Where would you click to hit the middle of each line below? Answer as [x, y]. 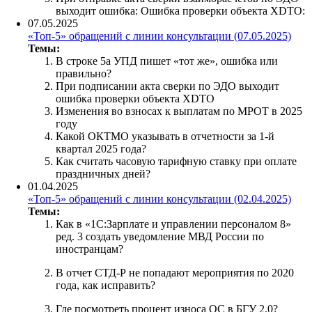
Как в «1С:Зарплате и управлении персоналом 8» [173, 224]
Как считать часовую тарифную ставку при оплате [176, 161]
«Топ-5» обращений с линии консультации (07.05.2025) [159, 36]
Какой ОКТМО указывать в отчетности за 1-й [165, 136]
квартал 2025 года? [101, 148]
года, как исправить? [106, 285]
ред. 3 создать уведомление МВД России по [160, 236]
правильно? [84, 73]
